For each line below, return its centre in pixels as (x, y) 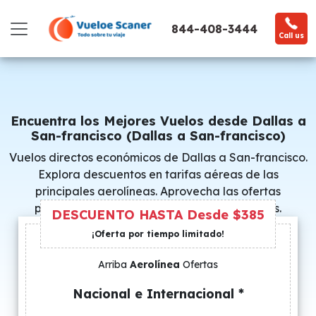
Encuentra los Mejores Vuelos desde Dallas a (158, 121)
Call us (291, 36)
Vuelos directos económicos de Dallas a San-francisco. (158, 157)
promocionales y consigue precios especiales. (158, 208)
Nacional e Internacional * (158, 294)
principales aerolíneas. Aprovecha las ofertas (158, 191)
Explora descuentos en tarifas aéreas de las (158, 174)
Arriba (114, 265)
